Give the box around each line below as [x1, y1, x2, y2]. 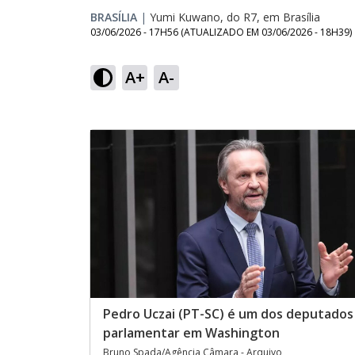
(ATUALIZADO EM [181, 25, 261, 39]
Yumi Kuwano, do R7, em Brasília [150, 10, 320, 25]
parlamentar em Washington [103, 324, 280, 342]
